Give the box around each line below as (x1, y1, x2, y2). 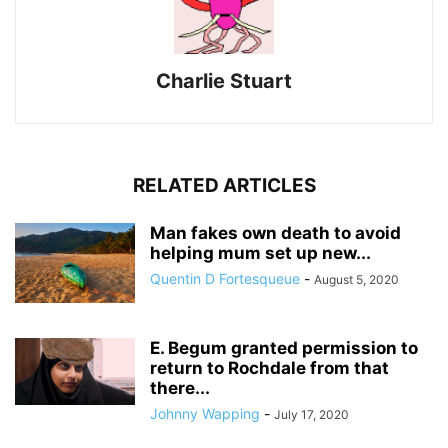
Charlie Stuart (156, 68, 292, 93)
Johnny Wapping (150, 404, 260, 422)
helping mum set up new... (150, 242, 371, 263)
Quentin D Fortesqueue (150, 269, 300, 287)
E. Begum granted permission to (150, 337, 418, 358)
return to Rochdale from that (150, 357, 389, 378)
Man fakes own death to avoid (150, 222, 401, 243)
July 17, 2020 (274, 406, 349, 422)
